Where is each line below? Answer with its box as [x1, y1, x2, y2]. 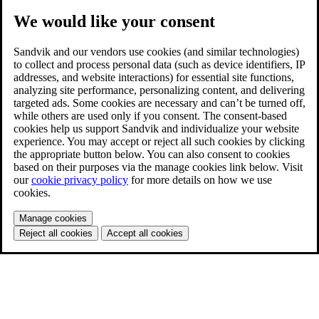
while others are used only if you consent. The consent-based [14, 109, 287, 122]
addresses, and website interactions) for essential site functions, [14, 70, 294, 83]
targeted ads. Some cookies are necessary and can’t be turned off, [14, 96, 305, 109]
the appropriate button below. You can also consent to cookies [14, 147, 290, 160]
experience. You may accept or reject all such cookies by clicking [14, 135, 305, 147]
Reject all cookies [19, 227, 93, 239]
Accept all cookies [107, 227, 183, 239]
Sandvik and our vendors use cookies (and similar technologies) [14, 45, 299, 58]
